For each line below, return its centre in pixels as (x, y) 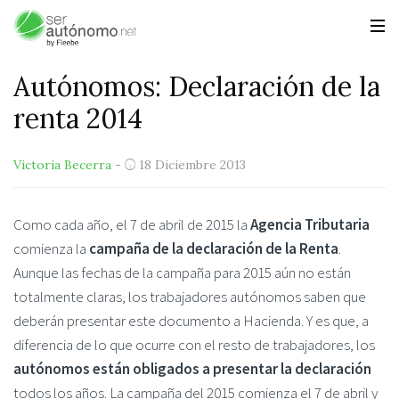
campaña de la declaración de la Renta (214, 248)
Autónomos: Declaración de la (197, 86)
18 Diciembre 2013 (192, 165)
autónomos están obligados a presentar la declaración (192, 369)
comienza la (51, 248)
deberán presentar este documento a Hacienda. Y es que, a (191, 321)
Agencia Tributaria (310, 224)
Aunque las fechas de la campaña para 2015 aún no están (182, 273)
